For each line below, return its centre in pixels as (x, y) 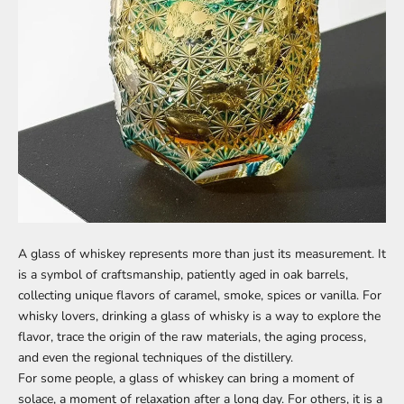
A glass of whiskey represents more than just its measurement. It (202, 253)
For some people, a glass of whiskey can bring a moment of (186, 378)
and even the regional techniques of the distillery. (156, 357)
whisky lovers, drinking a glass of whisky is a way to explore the (199, 316)
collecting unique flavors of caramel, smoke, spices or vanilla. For (200, 295)
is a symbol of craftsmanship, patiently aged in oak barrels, (183, 274)
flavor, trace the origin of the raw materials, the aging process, (192, 336)
